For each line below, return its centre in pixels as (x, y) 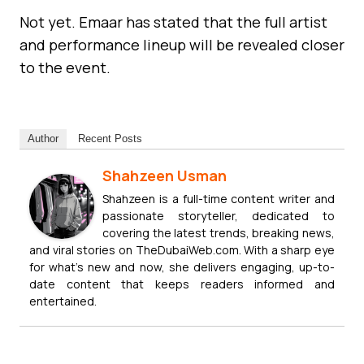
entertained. (63, 301)
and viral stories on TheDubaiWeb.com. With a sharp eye (182, 249)
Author (43, 138)
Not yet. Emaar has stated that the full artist (173, 22)
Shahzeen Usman (165, 175)
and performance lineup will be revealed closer (182, 44)
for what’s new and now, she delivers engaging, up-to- (182, 266)
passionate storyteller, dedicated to (219, 215)
